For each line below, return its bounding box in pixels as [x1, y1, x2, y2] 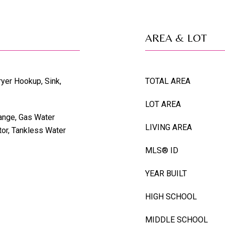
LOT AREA [145, 99, 181, 109]
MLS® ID [145, 146, 178, 155]
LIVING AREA [145, 123, 192, 132]
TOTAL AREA [145, 76, 190, 86]
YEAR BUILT [145, 169, 187, 178]
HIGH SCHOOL [145, 192, 197, 201]
